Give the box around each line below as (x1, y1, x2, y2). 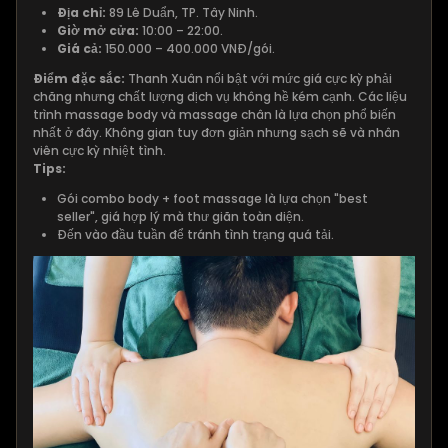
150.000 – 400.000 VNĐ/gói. (102, 39, 275, 57)
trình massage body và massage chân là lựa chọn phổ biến (33, 105, 396, 123)
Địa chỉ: (57, 3, 106, 21)
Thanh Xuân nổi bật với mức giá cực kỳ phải (128, 69, 392, 87)
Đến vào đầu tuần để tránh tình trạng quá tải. (57, 225, 334, 243)
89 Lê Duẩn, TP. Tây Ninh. (106, 3, 258, 21)
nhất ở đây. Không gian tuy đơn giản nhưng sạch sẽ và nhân (33, 123, 400, 141)
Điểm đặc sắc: (33, 69, 128, 87)
